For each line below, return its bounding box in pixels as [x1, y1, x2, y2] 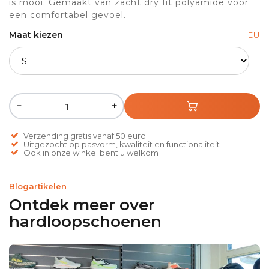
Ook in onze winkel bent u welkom [23, 148, 159, 158]
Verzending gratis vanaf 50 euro [23, 131, 146, 141]
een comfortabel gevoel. [9, 10, 126, 21]
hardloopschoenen [9, 212, 162, 232]
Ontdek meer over [9, 195, 155, 215]
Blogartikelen [9, 181, 67, 192]
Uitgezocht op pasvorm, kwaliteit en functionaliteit [23, 139, 220, 150]
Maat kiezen [9, 29, 63, 41]
